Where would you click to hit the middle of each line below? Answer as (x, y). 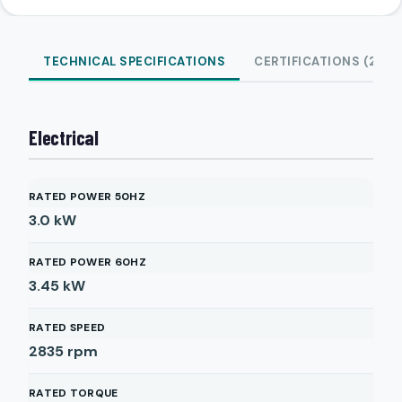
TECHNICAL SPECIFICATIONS (134, 61)
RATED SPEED (67, 328)
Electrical (64, 137)
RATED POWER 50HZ (87, 197)
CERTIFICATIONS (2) (318, 61)
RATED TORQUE (74, 393)
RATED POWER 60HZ (87, 262)
